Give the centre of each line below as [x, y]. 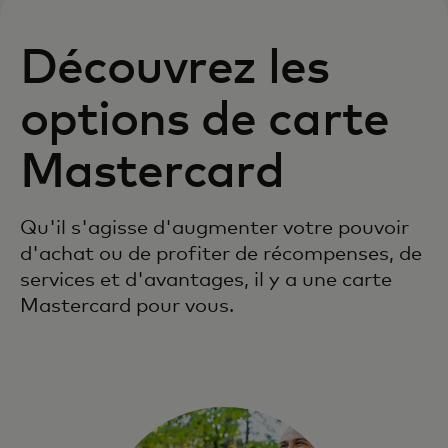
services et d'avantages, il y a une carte [206, 280]
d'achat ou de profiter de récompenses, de [221, 254]
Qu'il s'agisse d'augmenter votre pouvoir [214, 228]
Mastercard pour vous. [127, 306]
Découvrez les [175, 69]
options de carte [204, 121]
